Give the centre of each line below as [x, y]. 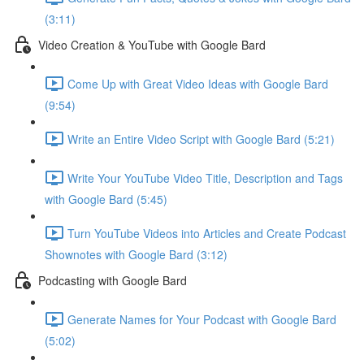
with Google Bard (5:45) [106, 199]
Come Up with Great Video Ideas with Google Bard [198, 83]
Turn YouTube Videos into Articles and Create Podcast [207, 233]
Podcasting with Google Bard [113, 280]
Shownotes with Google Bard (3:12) [136, 254]
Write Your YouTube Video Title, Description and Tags [205, 178]
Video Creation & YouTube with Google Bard [152, 44]
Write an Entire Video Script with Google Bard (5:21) [201, 139]
